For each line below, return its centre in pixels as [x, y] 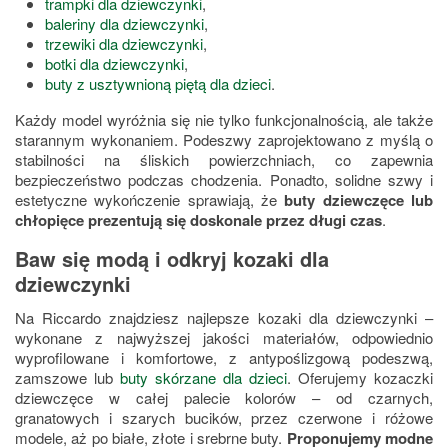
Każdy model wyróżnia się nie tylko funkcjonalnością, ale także [224, 120]
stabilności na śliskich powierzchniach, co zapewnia [224, 160]
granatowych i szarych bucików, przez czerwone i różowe [224, 418]
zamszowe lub [64, 378]
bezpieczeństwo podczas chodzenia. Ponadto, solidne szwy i [224, 180]
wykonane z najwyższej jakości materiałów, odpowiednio [224, 338]
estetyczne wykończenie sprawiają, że [146, 200]
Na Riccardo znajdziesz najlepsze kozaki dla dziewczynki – [224, 318]
